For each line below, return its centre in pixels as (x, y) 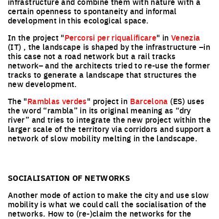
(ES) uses (186, 101)
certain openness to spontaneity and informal (92, 11)
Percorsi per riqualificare (110, 37)
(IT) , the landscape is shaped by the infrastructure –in (109, 46)
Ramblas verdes (57, 101)
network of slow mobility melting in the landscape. (103, 138)
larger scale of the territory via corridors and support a (109, 129)
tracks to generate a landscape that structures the (102, 74)
